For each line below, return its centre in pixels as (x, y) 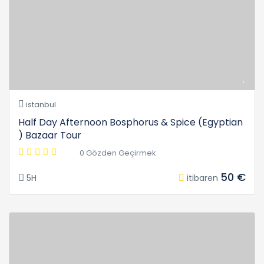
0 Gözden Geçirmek (118, 153)
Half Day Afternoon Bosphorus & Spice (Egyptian (131, 123)
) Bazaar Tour (50, 136)
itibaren (202, 178)
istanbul (40, 105)
